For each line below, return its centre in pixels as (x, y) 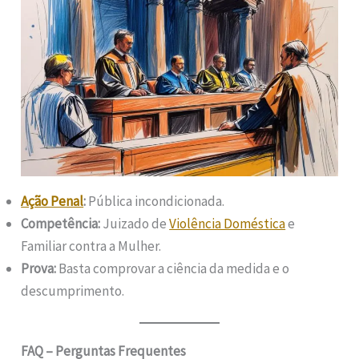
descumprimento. (73, 290)
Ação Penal (52, 201)
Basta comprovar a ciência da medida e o (173, 268)
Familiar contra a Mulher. (91, 246)
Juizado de (135, 223)
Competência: (61, 223)
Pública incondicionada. (155, 201)
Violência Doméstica (228, 223)
